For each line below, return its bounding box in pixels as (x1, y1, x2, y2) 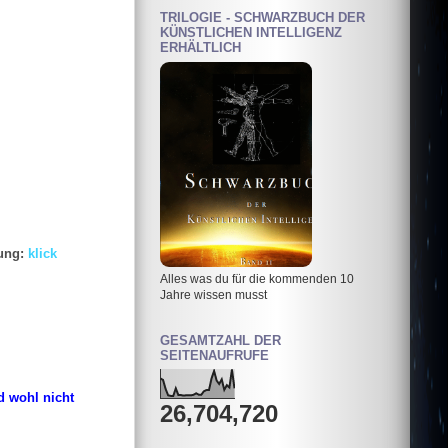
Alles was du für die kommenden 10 (160, 271, 354, 285)
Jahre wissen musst (160, 287, 267, 301)
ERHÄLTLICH (160, 40, 241, 56)
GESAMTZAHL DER (160, 332, 281, 348)
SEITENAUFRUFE (160, 347, 269, 363)
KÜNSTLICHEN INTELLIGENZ (160, 25, 342, 41)
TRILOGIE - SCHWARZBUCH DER (160, 10, 365, 26)
